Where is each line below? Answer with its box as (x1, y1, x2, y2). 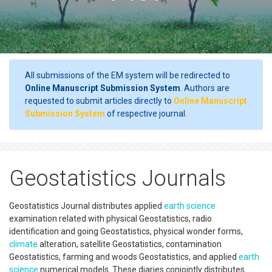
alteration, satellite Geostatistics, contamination (38, 239, 222, 249)
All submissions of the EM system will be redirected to (25, 70, 230, 80)
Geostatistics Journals (9, 166, 226, 191)
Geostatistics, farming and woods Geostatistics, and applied (9, 252, 239, 262)
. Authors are (180, 83, 229, 93)
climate (9, 239, 38, 249)
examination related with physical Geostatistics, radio (9, 214, 212, 223)
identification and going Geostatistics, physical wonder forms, (9, 226, 243, 236)
